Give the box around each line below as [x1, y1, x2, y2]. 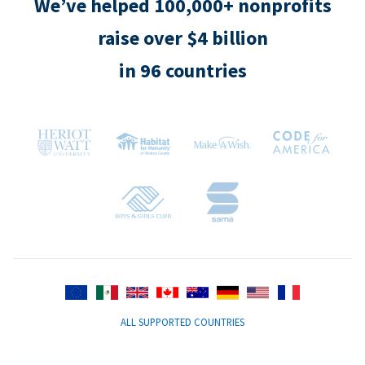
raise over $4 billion [97, 25, 268, 51]
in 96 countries [118, 58, 247, 84]
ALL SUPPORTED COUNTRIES [121, 315, 244, 329]
